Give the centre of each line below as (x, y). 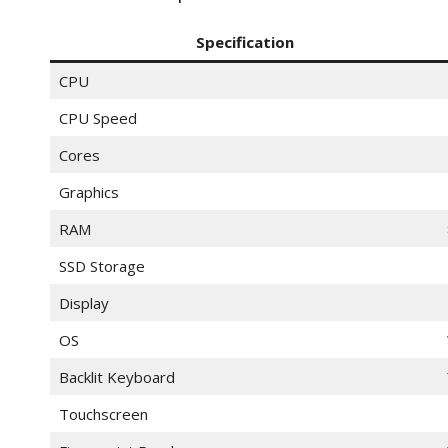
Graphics (88, 192)
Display (83, 303)
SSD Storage (101, 266)
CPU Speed (97, 118)
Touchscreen (103, 414)
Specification (244, 42)
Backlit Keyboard (116, 377)
